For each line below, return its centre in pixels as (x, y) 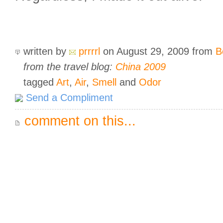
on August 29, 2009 (146, 51)
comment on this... (78, 121)
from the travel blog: (69, 67)
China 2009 (141, 67)
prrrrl (89, 51)
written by (45, 51)
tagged (38, 82)
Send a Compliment (68, 98)
